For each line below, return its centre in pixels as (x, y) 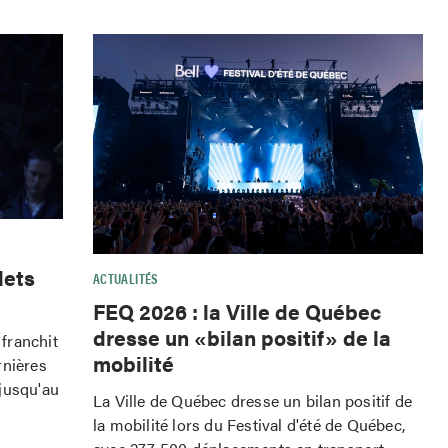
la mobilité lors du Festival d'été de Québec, (249, 425)
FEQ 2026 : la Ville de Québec (237, 311)
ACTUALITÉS (126, 277)
